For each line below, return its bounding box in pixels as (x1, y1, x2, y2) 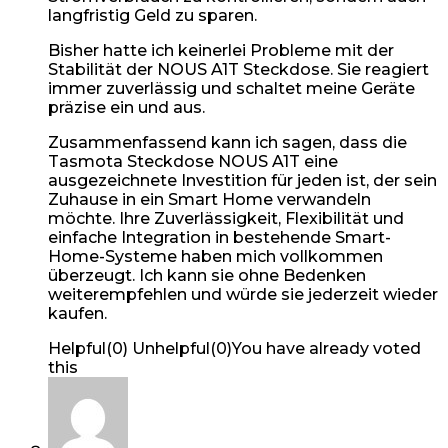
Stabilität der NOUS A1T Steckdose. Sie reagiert (48, 59, 429, 79)
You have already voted (232, 338, 421, 358)
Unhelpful (132, 338, 210, 358)
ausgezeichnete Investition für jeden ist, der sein (48, 170, 437, 190)
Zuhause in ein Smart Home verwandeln (48, 189, 371, 209)
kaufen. (48, 303, 107, 323)
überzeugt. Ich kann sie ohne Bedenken (48, 265, 366, 285)
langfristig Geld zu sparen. (48, 5, 257, 25)
